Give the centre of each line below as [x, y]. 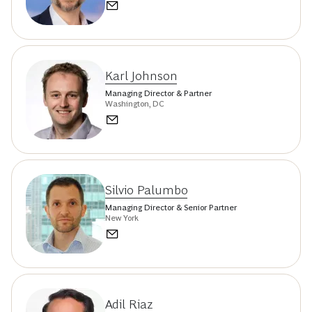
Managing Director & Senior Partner [171, 208]
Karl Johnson [141, 76]
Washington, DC [135, 104]
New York [122, 218]
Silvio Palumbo [147, 190]
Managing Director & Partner [158, 94]
